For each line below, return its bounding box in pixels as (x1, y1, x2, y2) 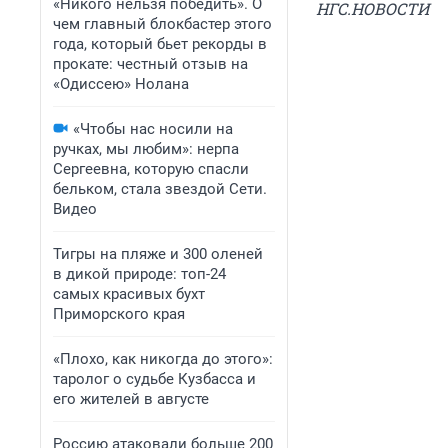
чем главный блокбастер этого (53, 15, 272, 33)
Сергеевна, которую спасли (53, 160, 249, 178)
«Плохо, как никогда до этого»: (53, 350, 273, 368)
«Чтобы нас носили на (73, 120, 233, 138)
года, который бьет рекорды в (53, 35, 267, 53)
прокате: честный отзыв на (53, 55, 248, 73)
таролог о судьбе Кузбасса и (53, 370, 256, 388)
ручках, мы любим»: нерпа (53, 140, 239, 158)
